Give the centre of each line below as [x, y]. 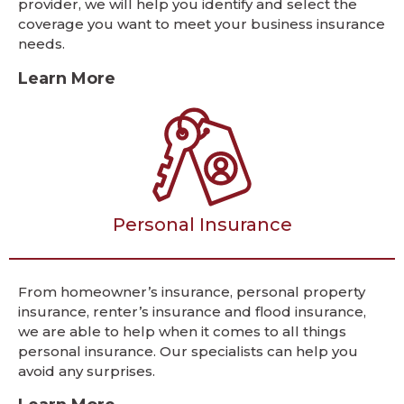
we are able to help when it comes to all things [182, 331]
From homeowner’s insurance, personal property [192, 291]
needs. [41, 44]
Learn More [67, 78]
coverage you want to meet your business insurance [202, 24]
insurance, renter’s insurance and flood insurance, [192, 311]
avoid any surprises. [87, 371]
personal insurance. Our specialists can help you [188, 351]
